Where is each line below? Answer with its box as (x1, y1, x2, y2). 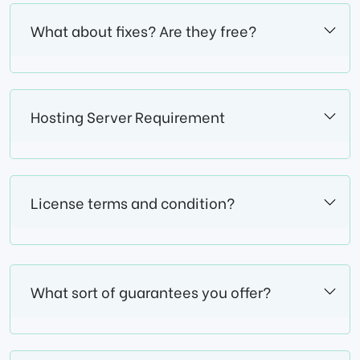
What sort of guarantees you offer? (31, 280, 271, 303)
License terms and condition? (31, 191, 235, 214)
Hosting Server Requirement (31, 105, 225, 128)
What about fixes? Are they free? (31, 19, 256, 42)
